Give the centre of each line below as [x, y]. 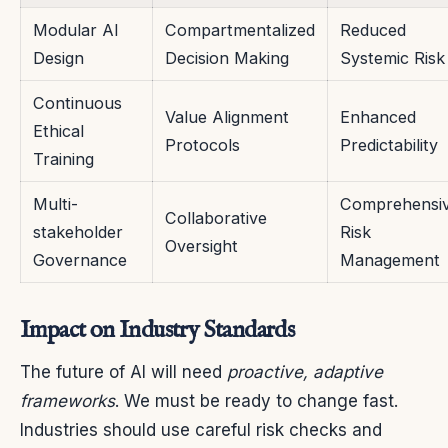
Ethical [58, 130]
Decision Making [227, 57]
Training [63, 158]
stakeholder [78, 231]
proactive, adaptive [305, 371]
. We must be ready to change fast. [256, 400]
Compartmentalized [240, 29]
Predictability [389, 144]
